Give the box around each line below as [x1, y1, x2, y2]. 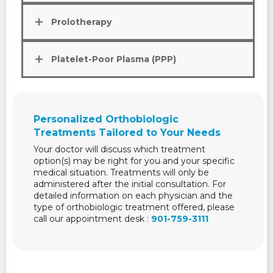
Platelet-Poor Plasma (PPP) [51, 54, 176, 65]
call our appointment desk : [34, 213, 151, 225]
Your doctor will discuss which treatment [34, 144, 205, 155]
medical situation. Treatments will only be [34, 167, 209, 179]
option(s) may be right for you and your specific [34, 155, 235, 167]
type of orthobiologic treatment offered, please [34, 202, 235, 213]
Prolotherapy [51, 16, 112, 28]
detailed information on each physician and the [34, 190, 233, 202]
